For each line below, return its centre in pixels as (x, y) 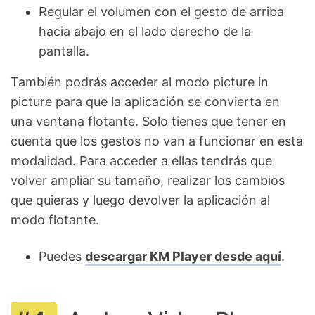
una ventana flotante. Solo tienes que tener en (148, 121)
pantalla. (64, 51)
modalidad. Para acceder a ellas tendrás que (141, 160)
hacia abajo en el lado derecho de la (145, 31)
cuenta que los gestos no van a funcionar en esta (157, 141)
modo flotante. (55, 219)
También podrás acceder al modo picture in (140, 82)
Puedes (62, 256)
